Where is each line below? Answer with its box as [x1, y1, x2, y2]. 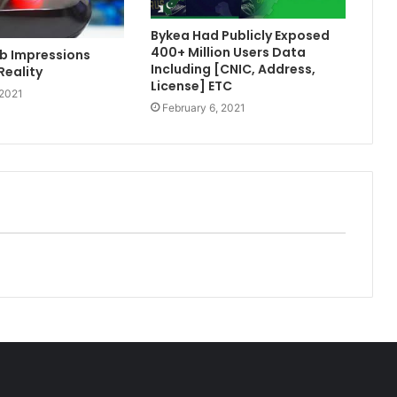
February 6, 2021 [161, 101, 245, 115]
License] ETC [150, 77, 232, 96]
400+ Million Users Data [150, 43, 306, 62]
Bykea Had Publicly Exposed [150, 27, 330, 45]
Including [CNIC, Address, [150, 60, 315, 79]
